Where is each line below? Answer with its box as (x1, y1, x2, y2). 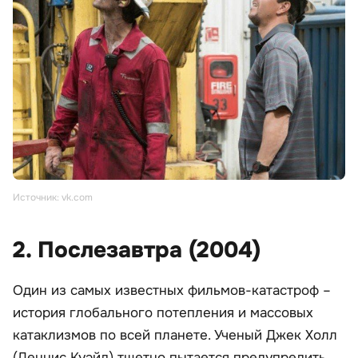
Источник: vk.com (13, 190, 93, 204)
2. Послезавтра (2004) (13, 235, 261, 265)
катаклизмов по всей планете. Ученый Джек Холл (13, 326, 337, 344)
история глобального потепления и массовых (13, 304, 313, 321)
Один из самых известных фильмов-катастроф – (13, 281, 331, 299)
